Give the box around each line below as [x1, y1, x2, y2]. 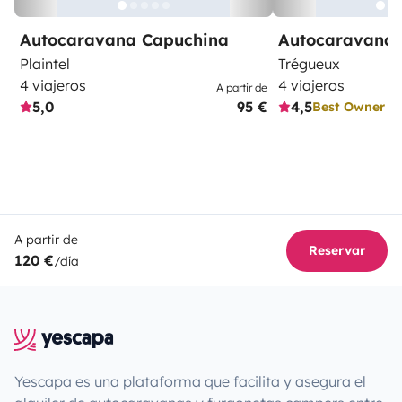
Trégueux [278, 55, 340, 74]
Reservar [309, 242, 365, 259]
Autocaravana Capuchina [20, 30, 229, 51]
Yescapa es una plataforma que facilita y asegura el [14, 372, 366, 391]
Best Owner [312, 98, 385, 115]
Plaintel [20, 55, 70, 74]
